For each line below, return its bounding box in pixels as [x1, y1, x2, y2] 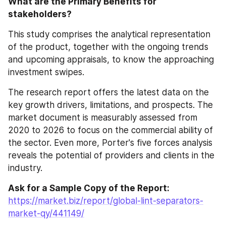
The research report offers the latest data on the [8, 87, 209, 97]
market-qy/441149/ [8, 208, 84, 218]
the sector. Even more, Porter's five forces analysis [8, 138, 212, 148]
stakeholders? [8, 9, 72, 19]
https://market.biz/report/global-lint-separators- [8, 196, 203, 206]
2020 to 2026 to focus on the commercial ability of [8, 125, 213, 135]
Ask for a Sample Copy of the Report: [8, 183, 169, 193]
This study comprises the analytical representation [8, 29, 210, 39]
